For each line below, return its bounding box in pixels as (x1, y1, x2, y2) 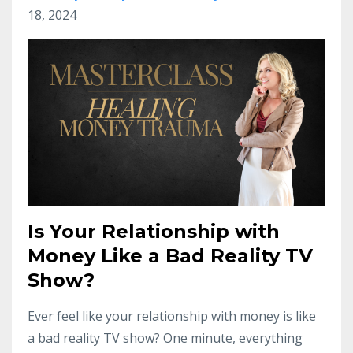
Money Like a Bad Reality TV (28, 243, 313, 267)
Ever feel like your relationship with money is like (28, 307, 316, 325)
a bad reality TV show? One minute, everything (28, 329, 303, 347)
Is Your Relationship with (28, 219, 280, 243)
